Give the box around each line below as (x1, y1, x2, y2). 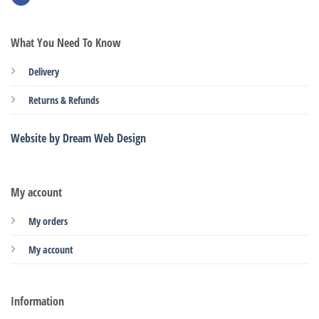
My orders (28, 214, 68, 228)
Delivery (28, 65, 59, 79)
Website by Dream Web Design (11, 130, 146, 147)
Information (10, 293, 64, 310)
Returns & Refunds (28, 93, 99, 108)
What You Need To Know (11, 35, 121, 51)
